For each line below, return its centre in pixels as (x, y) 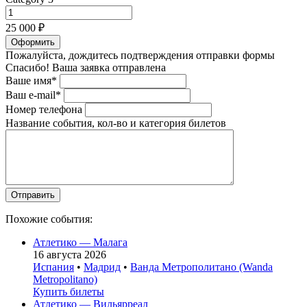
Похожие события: (49, 219)
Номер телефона (44, 109)
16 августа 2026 (70, 254)
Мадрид (102, 267)
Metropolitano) (65, 279)
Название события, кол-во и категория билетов (116, 123)
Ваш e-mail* (33, 95)
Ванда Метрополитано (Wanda (201, 267)
